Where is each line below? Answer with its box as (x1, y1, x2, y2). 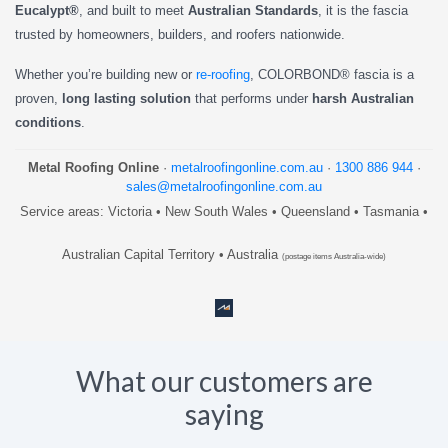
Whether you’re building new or (15, 66, 196, 82)
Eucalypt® (15, 2, 79, 18)
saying (184, 396, 264, 431)
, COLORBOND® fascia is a (250, 66, 414, 82)
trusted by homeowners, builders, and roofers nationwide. (15, 26, 345, 42)
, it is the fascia (318, 2, 408, 18)
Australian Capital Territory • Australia (62, 246, 282, 262)
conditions (15, 114, 81, 130)
